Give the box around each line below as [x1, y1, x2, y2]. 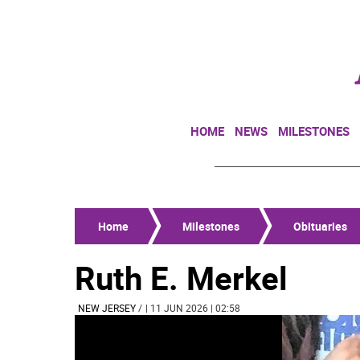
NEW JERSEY [78, 301, 136, 314]
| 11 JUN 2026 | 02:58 [145, 301, 240, 314]
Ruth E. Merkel [75, 256, 288, 300]
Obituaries [293, 219, 347, 234]
